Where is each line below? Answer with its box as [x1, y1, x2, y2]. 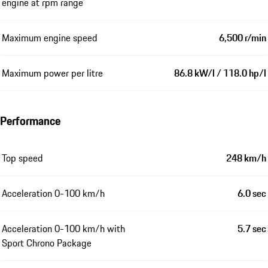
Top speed [2, 150, 43, 165]
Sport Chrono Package [2, 235, 92, 250]
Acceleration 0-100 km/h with [2, 221, 125, 236]
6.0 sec [237, 185, 266, 200]
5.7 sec [237, 221, 266, 236]
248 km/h [226, 150, 266, 165]
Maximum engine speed [2, 30, 98, 45]
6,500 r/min [219, 30, 266, 45]
